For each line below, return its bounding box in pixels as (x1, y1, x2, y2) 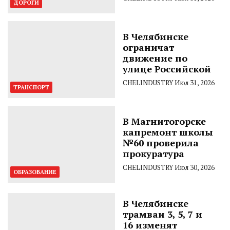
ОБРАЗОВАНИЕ (13, 168, 56, 176)
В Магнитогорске (123, 114, 206, 127)
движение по (123, 51, 187, 64)
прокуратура (123, 147, 184, 160)
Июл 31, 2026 (175, 78, 215, 87)
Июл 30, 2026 (175, 162, 215, 172)
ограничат (123, 41, 174, 53)
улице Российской (123, 62, 211, 75)
